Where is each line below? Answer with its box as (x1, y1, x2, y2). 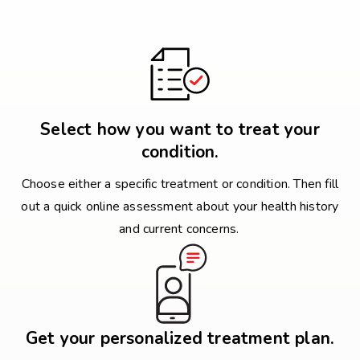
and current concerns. (119, 220, 241, 238)
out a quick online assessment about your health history (21, 198, 339, 215)
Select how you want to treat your (40, 118, 320, 141)
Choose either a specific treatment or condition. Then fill (21, 175, 339, 193)
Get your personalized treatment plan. (25, 327, 335, 350)
